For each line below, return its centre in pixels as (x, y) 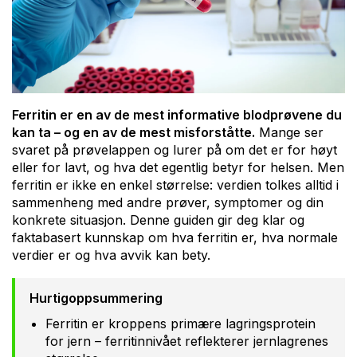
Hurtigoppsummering (96, 298)
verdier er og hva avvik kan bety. (111, 255)
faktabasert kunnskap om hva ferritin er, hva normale (175, 237)
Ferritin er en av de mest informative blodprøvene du (177, 114)
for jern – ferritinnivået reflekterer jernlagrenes (187, 341)
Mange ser (289, 132)
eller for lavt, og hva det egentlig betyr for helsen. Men (178, 167)
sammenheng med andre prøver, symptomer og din (168, 202)
